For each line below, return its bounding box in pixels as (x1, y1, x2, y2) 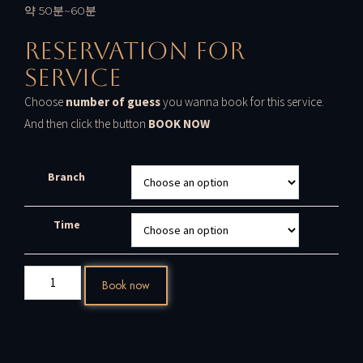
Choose (24, 93, 63, 109)
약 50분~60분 (24, 2, 96, 18)
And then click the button (24, 115, 148, 131)
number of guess (63, 93, 160, 109)
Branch (48, 169, 85, 184)
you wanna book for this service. (160, 93, 324, 109)
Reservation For (24, 36, 245, 65)
